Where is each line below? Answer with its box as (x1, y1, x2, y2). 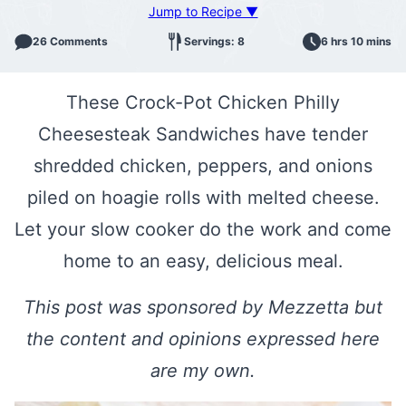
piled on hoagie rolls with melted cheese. (26, 187, 380, 208)
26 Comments (33, 34, 108, 48)
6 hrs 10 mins (321, 34, 391, 48)
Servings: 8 (184, 34, 245, 48)
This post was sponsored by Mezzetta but (24, 296, 382, 318)
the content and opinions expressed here (26, 328, 380, 350)
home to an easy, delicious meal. (63, 250, 343, 272)
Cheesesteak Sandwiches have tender (38, 123, 368, 145)
